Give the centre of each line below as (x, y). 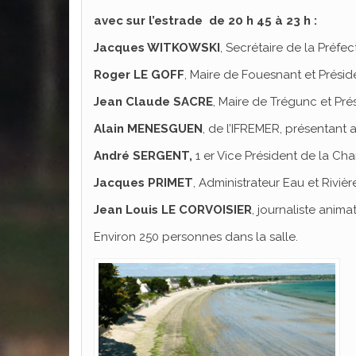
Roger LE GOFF (139, 74)
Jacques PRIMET (143, 182)
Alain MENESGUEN (148, 128)
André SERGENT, (143, 155)
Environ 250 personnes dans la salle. (196, 236)
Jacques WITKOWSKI (157, 47)
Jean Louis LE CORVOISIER (173, 209)
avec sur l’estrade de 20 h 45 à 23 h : (205, 20)
